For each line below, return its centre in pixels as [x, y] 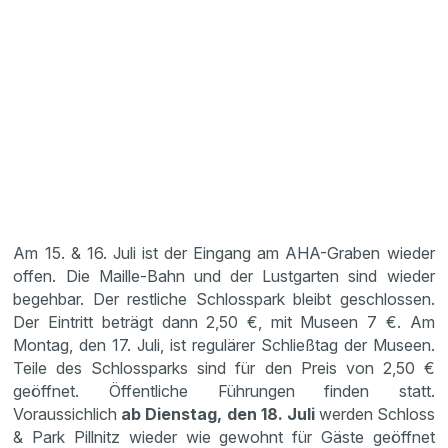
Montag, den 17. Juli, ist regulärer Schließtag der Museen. [224, 344]
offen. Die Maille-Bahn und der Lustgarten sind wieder [224, 275]
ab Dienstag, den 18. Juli [220, 413]
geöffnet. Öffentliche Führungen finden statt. [224, 390]
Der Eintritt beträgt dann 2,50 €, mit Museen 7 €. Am [224, 321]
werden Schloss [376, 413]
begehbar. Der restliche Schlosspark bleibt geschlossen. [224, 298]
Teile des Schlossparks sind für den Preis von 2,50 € [224, 367]
